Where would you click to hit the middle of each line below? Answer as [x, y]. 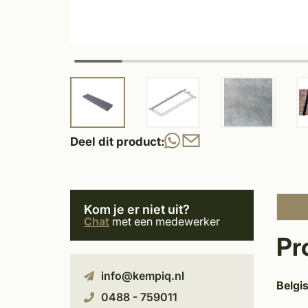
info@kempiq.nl [143, 276]
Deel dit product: [117, 141]
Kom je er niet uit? [137, 209]
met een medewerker [165, 221]
